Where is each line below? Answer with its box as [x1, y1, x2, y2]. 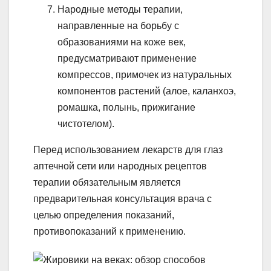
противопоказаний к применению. [33, 226, 186, 237]
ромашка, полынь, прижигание [57, 102, 195, 113]
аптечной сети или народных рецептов [33, 161, 207, 172]
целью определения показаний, [33, 210, 174, 221]
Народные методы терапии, [57, 4, 183, 15]
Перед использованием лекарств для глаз [33, 145, 223, 155]
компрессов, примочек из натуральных [57, 70, 232, 80]
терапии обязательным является [33, 177, 181, 188]
